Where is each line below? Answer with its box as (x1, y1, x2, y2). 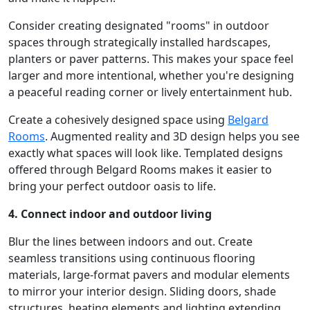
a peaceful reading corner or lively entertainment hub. (8, 84, 292, 100)
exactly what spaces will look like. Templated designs (8, 145, 283, 161)
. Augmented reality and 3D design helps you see (45, 128, 300, 144)
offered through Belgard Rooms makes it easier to (8, 161, 272, 177)
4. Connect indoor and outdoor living (8, 206, 212, 221)
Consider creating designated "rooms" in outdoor (8, 17, 269, 33)
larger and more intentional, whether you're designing (8, 67, 294, 83)
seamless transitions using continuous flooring (8, 250, 255, 266)
